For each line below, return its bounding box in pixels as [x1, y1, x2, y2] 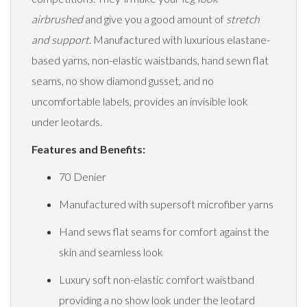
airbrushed [32, 12, 83, 26]
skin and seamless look [59, 245, 163, 259]
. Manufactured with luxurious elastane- [89, 33, 270, 47]
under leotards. [32, 115, 102, 129]
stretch [226, 12, 260, 26]
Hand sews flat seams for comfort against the [59, 225, 269, 238]
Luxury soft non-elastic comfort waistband [59, 273, 254, 286]
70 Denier [59, 170, 106, 184]
